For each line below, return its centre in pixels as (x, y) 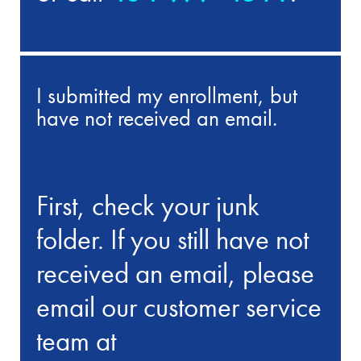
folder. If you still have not (173, 240)
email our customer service (179, 307)
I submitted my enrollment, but (167, 96)
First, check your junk (148, 206)
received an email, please (176, 274)
